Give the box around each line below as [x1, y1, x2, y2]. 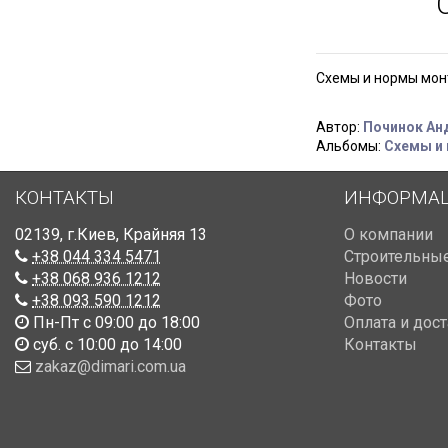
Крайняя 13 [123, 224, 207, 244]
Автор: [315, 118, 363, 135]
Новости [343, 268, 407, 288]
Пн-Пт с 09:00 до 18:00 [29, 312, 200, 332]
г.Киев [67, 224, 116, 244]
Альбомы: [315, 137, 384, 154]
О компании [343, 224, 433, 244]
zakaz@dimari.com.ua [35, 356, 186, 376]
